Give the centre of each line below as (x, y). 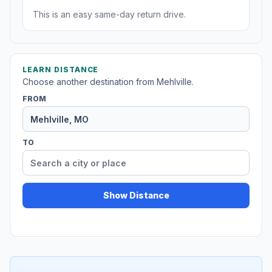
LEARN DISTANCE (61, 70)
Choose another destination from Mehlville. (108, 82)
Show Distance (136, 195)
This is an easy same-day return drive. (109, 15)
